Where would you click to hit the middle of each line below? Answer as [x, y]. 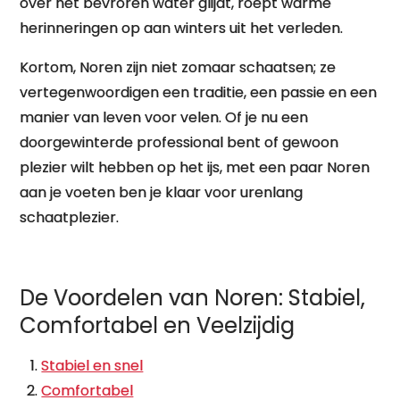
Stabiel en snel [92, 366]
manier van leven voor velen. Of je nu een [164, 117]
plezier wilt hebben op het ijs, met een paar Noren [195, 167]
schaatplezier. [70, 217]
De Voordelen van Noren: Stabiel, [193, 298]
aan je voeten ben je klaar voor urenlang [162, 192]
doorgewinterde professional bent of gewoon [179, 142]
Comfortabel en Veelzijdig [158, 325]
